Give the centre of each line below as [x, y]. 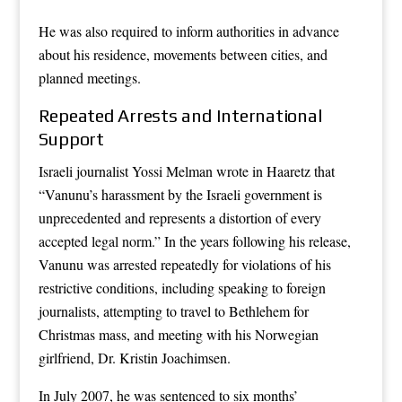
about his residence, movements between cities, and [183, 54]
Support [71, 138]
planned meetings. [89, 77]
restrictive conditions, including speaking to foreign [182, 287]
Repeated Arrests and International [180, 115]
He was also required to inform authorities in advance [188, 31]
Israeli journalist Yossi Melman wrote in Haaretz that [186, 170]
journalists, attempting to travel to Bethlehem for [173, 310]
